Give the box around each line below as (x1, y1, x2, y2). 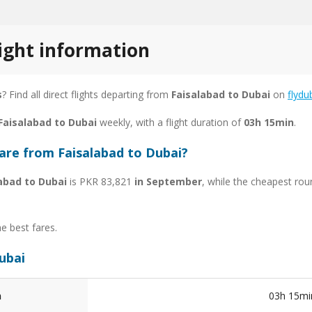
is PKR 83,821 (67, 174, 134, 188)
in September (134, 174, 202, 188)
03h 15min (244, 115, 294, 129)
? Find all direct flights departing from (2, 87, 171, 101)
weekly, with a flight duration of (97, 115, 244, 129)
